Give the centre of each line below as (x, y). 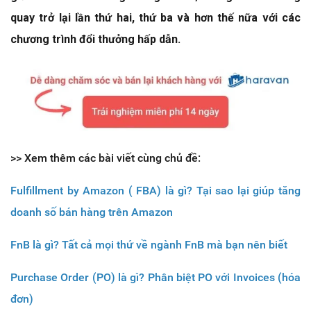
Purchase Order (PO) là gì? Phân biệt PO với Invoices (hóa (155, 278)
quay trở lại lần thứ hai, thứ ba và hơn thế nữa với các (155, 17)
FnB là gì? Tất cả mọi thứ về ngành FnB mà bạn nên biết (149, 245)
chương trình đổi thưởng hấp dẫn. (95, 39)
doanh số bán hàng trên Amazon (92, 212)
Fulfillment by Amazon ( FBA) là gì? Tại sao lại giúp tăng (155, 191)
